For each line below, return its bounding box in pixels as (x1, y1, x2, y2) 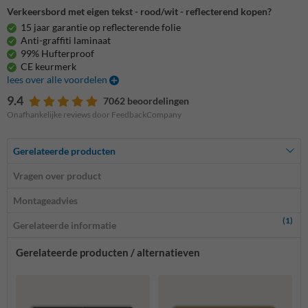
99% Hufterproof (21, 47, 94, 59)
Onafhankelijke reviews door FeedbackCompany (7, 109, 181, 120)
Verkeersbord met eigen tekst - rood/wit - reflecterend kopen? (7, 5, 272, 18)
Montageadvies (13, 194, 78, 206)
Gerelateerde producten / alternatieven (16, 245, 200, 258)
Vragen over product (13, 169, 101, 181)
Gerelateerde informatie (13, 219, 116, 231)
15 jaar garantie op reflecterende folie (21, 21, 181, 33)
